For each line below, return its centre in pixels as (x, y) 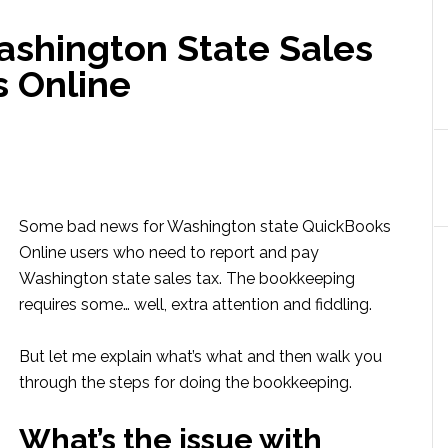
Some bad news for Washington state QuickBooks (205, 226)
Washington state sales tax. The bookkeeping (187, 278)
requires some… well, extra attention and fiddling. (195, 304)
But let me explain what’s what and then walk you (200, 356)
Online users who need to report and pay (169, 252)
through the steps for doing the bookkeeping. (185, 382)
